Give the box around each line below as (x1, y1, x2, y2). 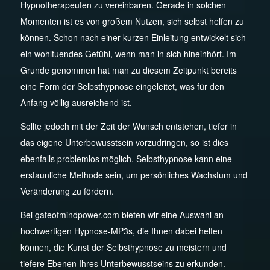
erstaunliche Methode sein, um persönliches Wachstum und (20, 169, 248, 181)
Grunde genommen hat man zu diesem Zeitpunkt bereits (20, 64, 237, 77)
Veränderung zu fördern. (20, 185, 114, 198)
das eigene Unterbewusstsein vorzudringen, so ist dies (20, 136, 228, 149)
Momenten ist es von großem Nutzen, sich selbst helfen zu (20, 15, 244, 28)
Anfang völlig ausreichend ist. (20, 96, 132, 109)
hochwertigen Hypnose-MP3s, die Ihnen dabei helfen (20, 225, 222, 237)
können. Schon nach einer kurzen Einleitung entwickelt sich (20, 31, 246, 44)
